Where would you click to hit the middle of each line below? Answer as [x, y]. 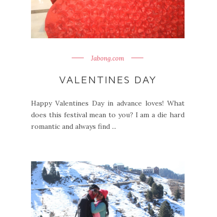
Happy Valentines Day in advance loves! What [108, 103]
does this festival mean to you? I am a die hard [108, 115]
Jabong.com [108, 58]
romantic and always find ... [74, 126]
